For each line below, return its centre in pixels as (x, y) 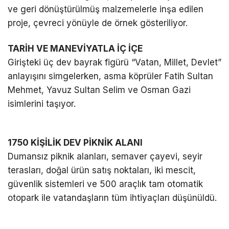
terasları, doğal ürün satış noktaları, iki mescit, (102, 170)
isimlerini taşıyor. (42, 104)
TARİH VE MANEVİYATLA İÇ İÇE (75, 48)
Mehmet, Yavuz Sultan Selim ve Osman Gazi (99, 90)
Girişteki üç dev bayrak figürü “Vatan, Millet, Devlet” (114, 62)
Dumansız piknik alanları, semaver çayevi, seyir (105, 156)
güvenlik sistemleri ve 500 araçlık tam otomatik (105, 184)
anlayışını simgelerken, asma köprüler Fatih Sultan (110, 76)
